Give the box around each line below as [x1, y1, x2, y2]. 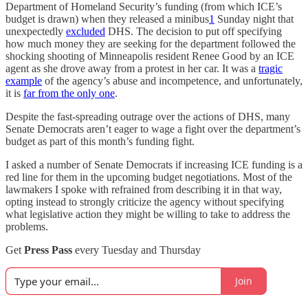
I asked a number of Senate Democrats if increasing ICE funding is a [5, 158, 302, 170]
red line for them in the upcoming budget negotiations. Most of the [5, 170, 292, 183]
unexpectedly [5, 25, 66, 37]
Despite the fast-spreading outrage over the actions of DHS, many [5, 110, 290, 122]
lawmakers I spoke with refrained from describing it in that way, [5, 183, 282, 195]
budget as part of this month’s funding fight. [5, 135, 195, 147]
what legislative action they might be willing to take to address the [5, 208, 290, 220]
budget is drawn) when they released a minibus [5, 12, 209, 25]
